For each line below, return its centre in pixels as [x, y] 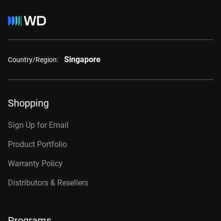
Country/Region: [33, 59]
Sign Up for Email [38, 125]
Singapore [82, 59]
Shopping [28, 103]
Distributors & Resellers [48, 183]
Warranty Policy [35, 164]
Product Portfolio [37, 144]
